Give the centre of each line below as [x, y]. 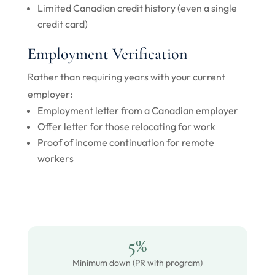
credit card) [62, 24]
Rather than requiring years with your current [126, 77]
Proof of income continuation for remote [126, 142]
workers [55, 158]
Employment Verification [107, 54]
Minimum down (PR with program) [137, 263]
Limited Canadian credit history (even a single [137, 8]
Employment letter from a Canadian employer [137, 110]
